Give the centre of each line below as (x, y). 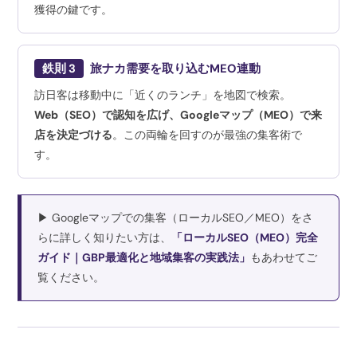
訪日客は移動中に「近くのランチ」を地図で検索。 (163, 94)
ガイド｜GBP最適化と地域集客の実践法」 (144, 257)
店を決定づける (74, 134)
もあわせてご (284, 257)
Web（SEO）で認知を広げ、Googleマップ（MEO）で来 (178, 114)
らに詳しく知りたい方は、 (105, 237)
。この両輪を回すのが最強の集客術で (208, 134)
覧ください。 (71, 277)
